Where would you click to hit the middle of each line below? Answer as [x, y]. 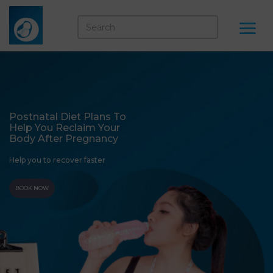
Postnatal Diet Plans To [68, 117]
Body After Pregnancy [64, 139]
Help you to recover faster [57, 160]
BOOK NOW [32, 188]
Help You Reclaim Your [65, 128]
